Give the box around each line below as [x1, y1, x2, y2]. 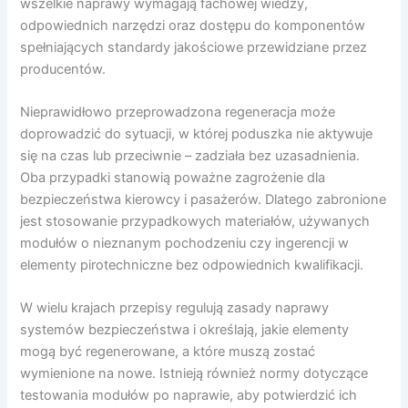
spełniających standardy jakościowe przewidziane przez [20, 38, 368, 56]
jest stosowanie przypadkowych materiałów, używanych [20, 212, 371, 229]
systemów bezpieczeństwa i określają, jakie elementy [20, 321, 350, 339]
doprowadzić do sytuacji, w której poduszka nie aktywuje [20, 125, 373, 142]
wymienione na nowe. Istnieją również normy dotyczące [20, 365, 369, 382]
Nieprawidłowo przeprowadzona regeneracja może [20, 103, 336, 120]
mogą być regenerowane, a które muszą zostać [20, 343, 316, 361]
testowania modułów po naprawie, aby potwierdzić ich [20, 387, 358, 404]
